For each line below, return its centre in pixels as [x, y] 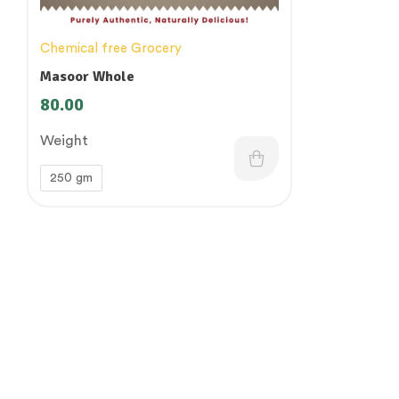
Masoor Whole [87, 76]
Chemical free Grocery [111, 48]
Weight [64, 140]
